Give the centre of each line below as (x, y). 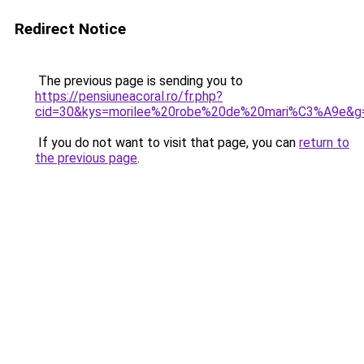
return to (324, 143)
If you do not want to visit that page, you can (167, 143)
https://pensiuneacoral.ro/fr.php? (129, 96)
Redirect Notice (70, 29)
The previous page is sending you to (139, 81)
